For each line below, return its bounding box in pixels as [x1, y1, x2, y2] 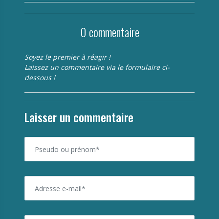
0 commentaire [80, 23, 139, 41]
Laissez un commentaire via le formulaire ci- [24, 63, 170, 72]
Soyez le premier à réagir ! [24, 52, 110, 62]
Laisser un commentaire [24, 108, 133, 126]
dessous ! [24, 73, 55, 82]
